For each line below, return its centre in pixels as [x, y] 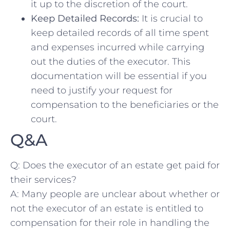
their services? [43, 180]
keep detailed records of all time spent [120, 33]
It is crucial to [171, 19]
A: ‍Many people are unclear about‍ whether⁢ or [115, 194]
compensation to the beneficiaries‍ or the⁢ [125, 105]
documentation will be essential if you [119, 76]
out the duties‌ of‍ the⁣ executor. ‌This [111, 62]
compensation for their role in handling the [110, 223]
